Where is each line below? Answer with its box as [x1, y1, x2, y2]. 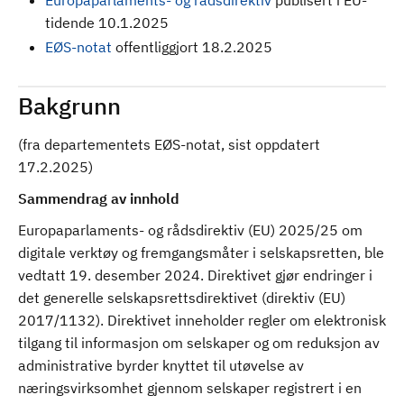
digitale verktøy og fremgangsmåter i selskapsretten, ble [18, 243, 384, 262]
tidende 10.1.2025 [45, 14, 169, 32]
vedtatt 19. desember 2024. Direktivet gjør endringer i [18, 266, 372, 284]
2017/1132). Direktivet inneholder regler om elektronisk [18, 311, 386, 329]
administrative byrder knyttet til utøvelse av [18, 356, 304, 374]
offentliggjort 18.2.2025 [112, 38, 272, 56]
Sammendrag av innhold [18, 189, 179, 207]
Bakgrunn [18, 90, 121, 121]
